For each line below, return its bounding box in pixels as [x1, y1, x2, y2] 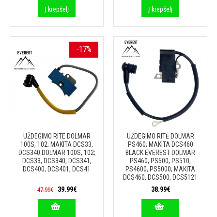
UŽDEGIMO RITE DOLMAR [23, 132, 91, 140]
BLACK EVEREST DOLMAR [125, 149, 195, 156]
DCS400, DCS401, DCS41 [23, 165, 91, 173]
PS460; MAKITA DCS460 [127, 140, 193, 148]
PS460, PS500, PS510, [130, 157, 191, 165]
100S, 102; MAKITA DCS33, [20, 140, 93, 148]
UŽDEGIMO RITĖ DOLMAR [126, 132, 194, 140]
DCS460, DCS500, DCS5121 [123, 173, 198, 181]
